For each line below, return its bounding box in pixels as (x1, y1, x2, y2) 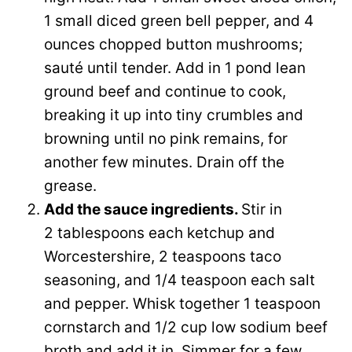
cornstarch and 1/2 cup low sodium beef (44, 317, 328, 336)
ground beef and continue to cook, (44, 82, 286, 101)
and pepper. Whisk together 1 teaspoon (44, 294, 321, 313)
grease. (44, 176, 97, 195)
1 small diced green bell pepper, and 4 (44, 11, 313, 30)
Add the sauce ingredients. (44, 200, 241, 218)
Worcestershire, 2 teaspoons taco (44, 247, 281, 266)
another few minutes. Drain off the (44, 152, 284, 171)
